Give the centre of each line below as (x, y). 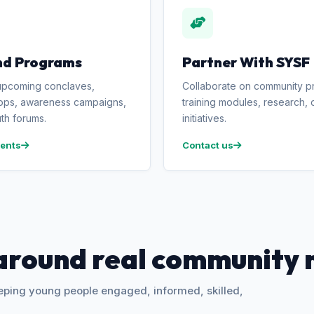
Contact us (208, 145)
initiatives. (204, 118)
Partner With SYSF (246, 62)
